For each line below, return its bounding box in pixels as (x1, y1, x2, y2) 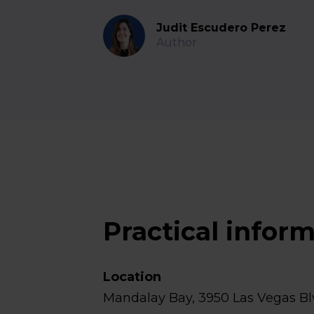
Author (156, 35, 198, 49)
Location (103, 269, 162, 285)
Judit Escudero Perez (156, 20, 287, 34)
